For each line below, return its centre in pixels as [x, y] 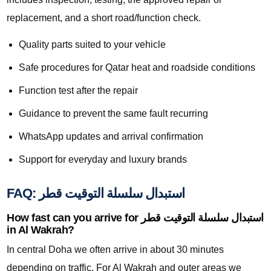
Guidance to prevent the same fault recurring [113, 114]
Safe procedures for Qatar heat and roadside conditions [137, 68]
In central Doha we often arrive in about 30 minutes [115, 250]
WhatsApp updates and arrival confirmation [111, 137]
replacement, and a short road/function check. [104, 18]
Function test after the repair [78, 91]
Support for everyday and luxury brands [103, 160]
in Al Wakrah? [41, 230]
